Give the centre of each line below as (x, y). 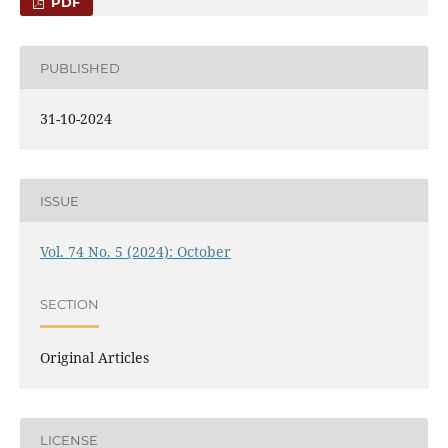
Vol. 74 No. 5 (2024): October (135, 252)
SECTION (69, 303)
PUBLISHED (79, 67)
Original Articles (94, 358)
